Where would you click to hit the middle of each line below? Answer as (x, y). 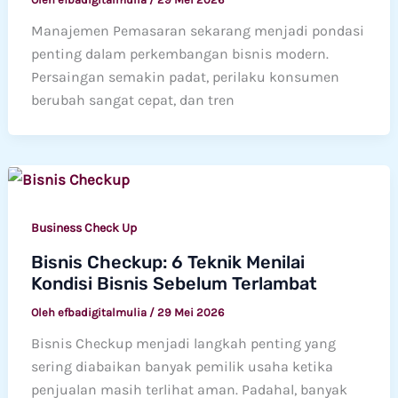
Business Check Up (84, 228)
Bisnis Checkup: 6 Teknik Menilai (167, 262)
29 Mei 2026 (190, 312)
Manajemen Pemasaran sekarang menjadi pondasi (197, 31)
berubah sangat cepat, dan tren (132, 100)
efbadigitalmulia (103, 312)
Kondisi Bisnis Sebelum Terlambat (174, 283)
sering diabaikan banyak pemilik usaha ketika (182, 366)
